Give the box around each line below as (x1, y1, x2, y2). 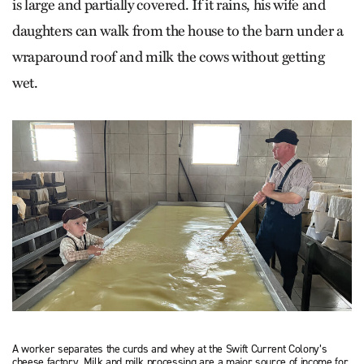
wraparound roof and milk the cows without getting (12, 48, 325, 67)
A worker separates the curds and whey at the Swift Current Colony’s (12, 340, 327, 357)
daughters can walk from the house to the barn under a (12, 22, 344, 41)
